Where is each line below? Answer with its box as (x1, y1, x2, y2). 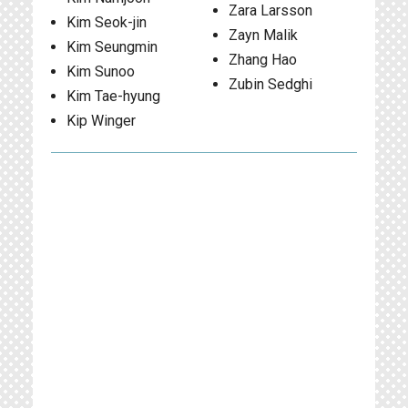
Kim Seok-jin (66, 14, 147, 31)
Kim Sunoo (66, 63, 135, 80)
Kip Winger (66, 112, 136, 129)
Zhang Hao (228, 51, 297, 68)
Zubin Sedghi (228, 76, 312, 93)
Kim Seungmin (66, 38, 158, 56)
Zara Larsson (228, 2, 312, 19)
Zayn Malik (228, 26, 298, 44)
